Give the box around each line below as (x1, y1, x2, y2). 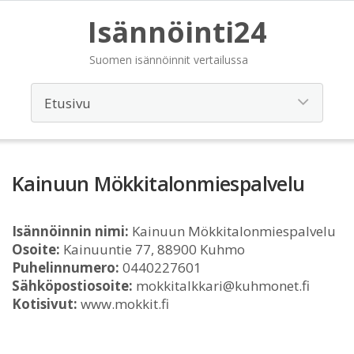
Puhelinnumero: (12, 258, 119, 277)
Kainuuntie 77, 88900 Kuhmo (60, 240, 245, 258)
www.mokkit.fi (77, 295, 169, 313)
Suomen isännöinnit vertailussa (88, 52, 248, 67)
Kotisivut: (12, 295, 77, 313)
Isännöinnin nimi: (12, 222, 129, 240)
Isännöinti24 (87, 13, 267, 51)
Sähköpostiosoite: (12, 277, 133, 295)
